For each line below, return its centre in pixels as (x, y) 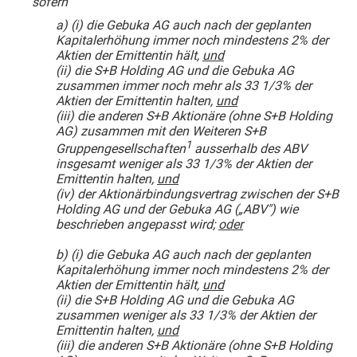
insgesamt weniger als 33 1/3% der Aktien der (184, 164)
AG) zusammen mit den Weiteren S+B (161, 131)
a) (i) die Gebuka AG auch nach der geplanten (183, 25)
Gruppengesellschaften (121, 149)
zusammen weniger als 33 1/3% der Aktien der (186, 316)
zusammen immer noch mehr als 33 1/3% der (184, 86)
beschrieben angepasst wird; (137, 225)
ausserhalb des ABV (249, 149)
